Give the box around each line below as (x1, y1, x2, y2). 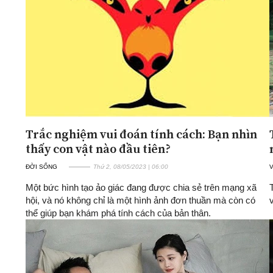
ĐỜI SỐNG (26, 163, 57, 170)
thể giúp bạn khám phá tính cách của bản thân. (26, 207, 211, 218)
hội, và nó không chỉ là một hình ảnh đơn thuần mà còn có (26, 194, 255, 205)
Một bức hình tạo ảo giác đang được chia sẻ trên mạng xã (26, 182, 257, 193)
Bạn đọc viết (69, 69, 119, 80)
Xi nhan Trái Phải (69, 52, 136, 63)
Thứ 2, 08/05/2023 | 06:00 (93, 163, 168, 170)
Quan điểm (69, 36, 113, 47)
